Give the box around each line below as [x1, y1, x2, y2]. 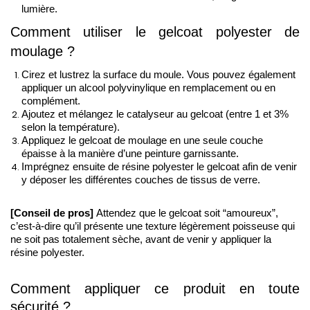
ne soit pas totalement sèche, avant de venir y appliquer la [10, 233, 271, 245]
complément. [21, 95, 83, 107]
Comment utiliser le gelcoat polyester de [10, 24, 300, 39]
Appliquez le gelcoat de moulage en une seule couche [21, 134, 263, 146]
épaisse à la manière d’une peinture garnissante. [21, 147, 241, 159]
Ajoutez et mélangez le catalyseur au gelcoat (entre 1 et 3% [21, 108, 289, 120]
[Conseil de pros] [10, 207, 96, 219]
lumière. [21, 3, 57, 15]
